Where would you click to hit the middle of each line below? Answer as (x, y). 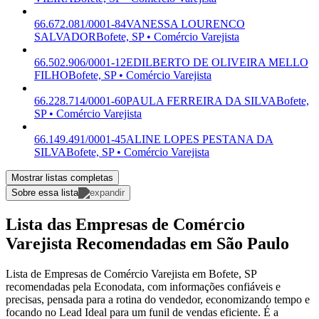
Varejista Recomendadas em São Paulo (147, 244)
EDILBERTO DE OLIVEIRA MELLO (217, 63)
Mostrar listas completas (62, 178)
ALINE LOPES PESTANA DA (200, 140)
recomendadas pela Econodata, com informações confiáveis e (143, 287)
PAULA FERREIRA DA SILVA (201, 101)
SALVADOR (65, 37)
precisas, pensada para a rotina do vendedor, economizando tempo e (158, 300)
